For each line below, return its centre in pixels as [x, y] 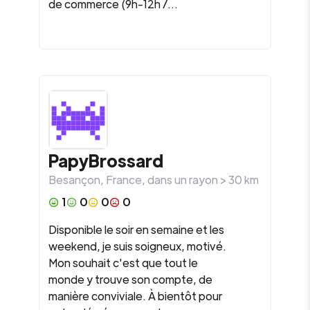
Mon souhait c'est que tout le [123, 263]
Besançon [74, 180]
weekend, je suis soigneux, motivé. [137, 246]
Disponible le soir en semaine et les [136, 229]
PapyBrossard [106, 160]
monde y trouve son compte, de [130, 279]
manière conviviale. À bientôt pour [135, 296]
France [124, 180]
